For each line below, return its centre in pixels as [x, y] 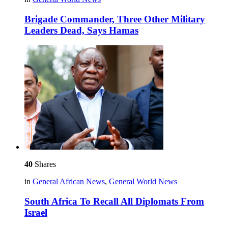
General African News [69, 182]
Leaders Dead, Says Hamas [81, 30]
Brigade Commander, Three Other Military [115, 19]
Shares [44, 164]
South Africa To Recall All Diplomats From [114, 201]
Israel [36, 212]
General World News [143, 182]
